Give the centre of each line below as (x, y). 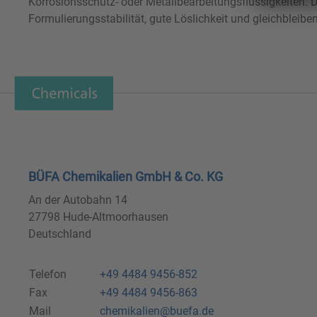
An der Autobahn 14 (78, 200)
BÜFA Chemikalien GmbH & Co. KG (126, 177)
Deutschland (60, 234)
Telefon (48, 275)
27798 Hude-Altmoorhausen (98, 217)
